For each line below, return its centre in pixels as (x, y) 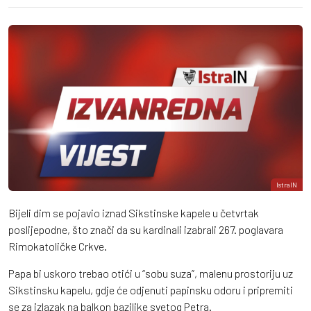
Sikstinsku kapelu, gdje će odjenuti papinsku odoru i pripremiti (151, 289)
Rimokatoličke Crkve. (58, 246)
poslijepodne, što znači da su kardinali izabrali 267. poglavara (146, 229)
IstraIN (287, 184)
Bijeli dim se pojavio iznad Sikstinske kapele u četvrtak (134, 212)
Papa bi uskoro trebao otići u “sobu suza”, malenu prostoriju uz (151, 273)
